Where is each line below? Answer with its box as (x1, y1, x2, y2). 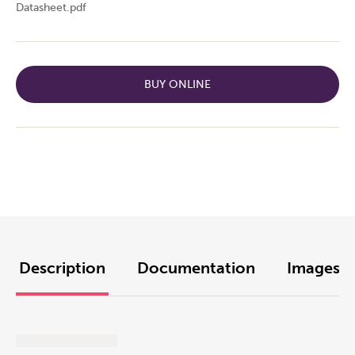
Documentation (137, 258, 255, 277)
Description (19, 258, 105, 277)
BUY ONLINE (144, 78, 211, 91)
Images (287, 258, 340, 277)
